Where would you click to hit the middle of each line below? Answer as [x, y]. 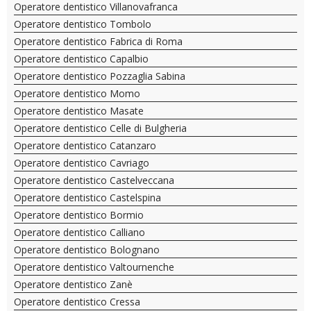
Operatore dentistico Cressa [77, 302]
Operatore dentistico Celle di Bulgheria [100, 128]
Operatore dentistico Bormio [79, 215]
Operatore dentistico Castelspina [87, 197]
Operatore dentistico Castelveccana [94, 180]
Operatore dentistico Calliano [79, 232]
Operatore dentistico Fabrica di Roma [98, 41]
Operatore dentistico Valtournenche [94, 267]
